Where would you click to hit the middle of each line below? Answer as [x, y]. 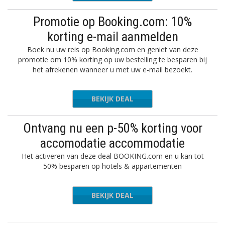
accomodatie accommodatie [113, 143]
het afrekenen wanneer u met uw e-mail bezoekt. [113, 70]
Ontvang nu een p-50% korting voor [113, 128]
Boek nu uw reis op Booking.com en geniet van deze [113, 49]
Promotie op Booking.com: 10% [113, 22]
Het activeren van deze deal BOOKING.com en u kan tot [113, 156]
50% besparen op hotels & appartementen [113, 166]
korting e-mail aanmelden [113, 37]
